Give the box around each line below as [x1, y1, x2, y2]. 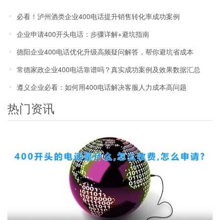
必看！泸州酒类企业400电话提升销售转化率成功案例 [17, 11, 180, 21]
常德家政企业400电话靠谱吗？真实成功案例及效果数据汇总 [17, 64, 200, 74]
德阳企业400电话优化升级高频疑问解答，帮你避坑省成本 [17, 46, 193, 56]
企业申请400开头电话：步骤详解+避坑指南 [17, 28, 149, 39]
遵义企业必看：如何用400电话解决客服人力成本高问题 [17, 82, 187, 92]
